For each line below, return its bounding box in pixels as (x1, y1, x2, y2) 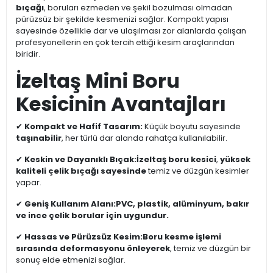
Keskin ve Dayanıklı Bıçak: (24, 154, 136, 166)
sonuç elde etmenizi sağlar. (16, 254, 126, 266)
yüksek (220, 154, 250, 166)
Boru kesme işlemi (143, 231, 221, 243)
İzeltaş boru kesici (136, 154, 216, 166)
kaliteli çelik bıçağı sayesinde (16, 165, 146, 177)
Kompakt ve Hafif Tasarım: (24, 121, 143, 133)
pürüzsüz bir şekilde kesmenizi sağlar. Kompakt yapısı (16, 13, 229, 26)
